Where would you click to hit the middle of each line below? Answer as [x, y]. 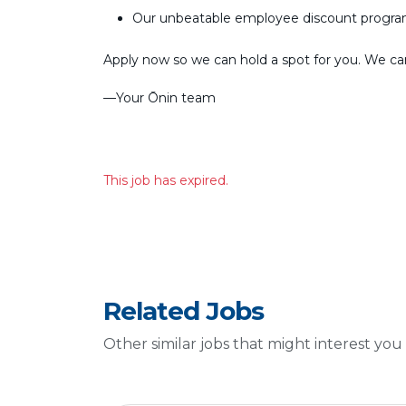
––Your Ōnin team [159, 98]
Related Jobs [184, 311]
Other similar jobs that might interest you [253, 344]
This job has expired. [166, 180]
